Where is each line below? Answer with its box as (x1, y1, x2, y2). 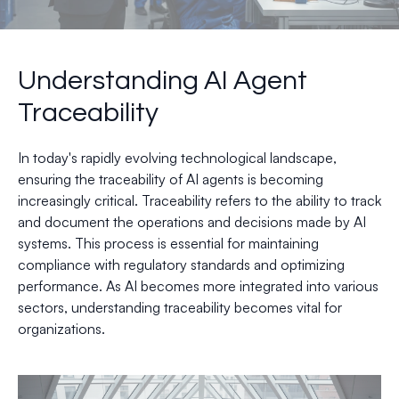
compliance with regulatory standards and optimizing (18, 256, 345, 273)
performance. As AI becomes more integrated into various (18, 277, 379, 295)
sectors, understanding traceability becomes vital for (18, 298, 342, 316)
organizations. (18, 320, 105, 338)
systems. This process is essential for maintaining (18, 234, 319, 252)
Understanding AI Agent (18, 67, 307, 94)
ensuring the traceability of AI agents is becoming (18, 170, 323, 188)
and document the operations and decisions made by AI (18, 213, 366, 231)
